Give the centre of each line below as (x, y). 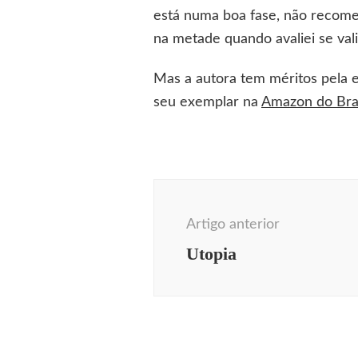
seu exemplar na (207, 103)
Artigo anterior (233, 225)
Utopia (211, 254)
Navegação (204, 190)
